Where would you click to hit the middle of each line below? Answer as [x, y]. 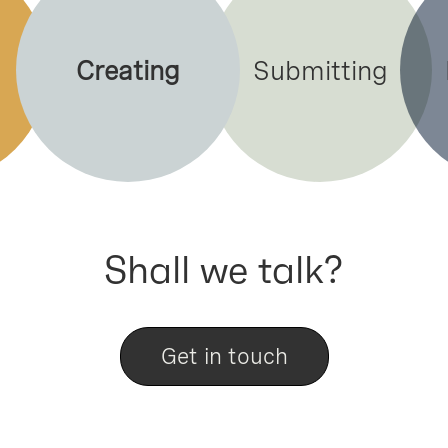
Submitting [320, 70]
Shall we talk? [224, 270]
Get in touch [224, 356]
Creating [128, 70]
